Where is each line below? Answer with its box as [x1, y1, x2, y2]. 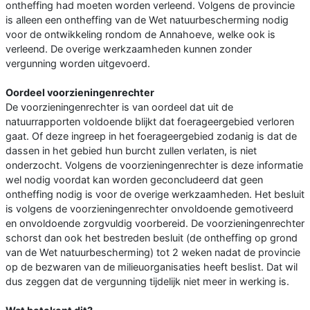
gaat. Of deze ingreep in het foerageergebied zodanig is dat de [6, 130, 297, 143]
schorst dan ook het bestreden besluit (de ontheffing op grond [6, 232, 298, 244]
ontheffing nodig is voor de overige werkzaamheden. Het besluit [6, 188, 304, 201]
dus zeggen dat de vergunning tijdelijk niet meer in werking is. [6, 275, 289, 288]
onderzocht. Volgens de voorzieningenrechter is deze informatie [6, 159, 303, 172]
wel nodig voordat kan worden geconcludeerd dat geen [6, 174, 263, 186]
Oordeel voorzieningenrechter [6, 86, 154, 99]
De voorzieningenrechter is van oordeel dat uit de [6, 101, 233, 113]
